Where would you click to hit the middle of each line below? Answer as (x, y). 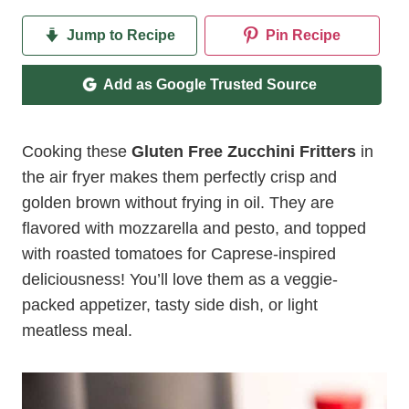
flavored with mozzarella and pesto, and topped (194, 228)
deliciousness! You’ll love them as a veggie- (180, 279)
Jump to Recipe (119, 35)
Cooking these (77, 152)
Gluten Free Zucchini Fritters (244, 152)
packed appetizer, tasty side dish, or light (170, 305)
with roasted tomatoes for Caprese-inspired (179, 254)
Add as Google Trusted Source (210, 84)
